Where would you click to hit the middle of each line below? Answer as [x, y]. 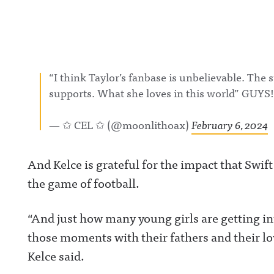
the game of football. [83, 183]
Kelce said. [56, 255]
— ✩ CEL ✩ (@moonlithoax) [120, 124]
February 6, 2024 [230, 124]
